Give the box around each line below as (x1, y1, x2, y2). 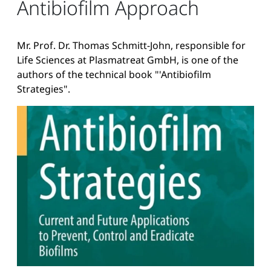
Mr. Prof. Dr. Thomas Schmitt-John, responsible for (17, 38, 246, 52)
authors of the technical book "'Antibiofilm (17, 67, 211, 81)
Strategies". (17, 82, 70, 96)
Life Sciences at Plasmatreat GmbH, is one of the (17, 53, 238, 67)
